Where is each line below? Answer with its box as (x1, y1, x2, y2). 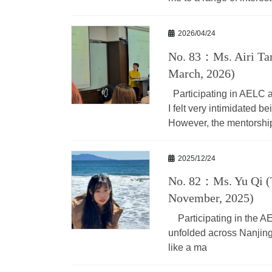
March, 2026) (168, 66, 235, 80)
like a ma (168, 242, 207, 253)
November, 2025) (168, 191, 254, 205)
